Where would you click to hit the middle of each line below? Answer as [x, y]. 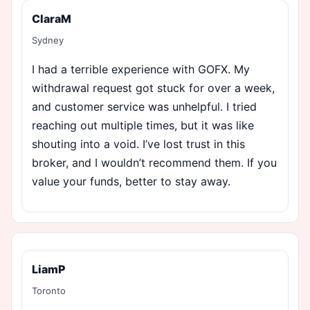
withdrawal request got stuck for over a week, [153, 88]
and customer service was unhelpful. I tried [144, 106]
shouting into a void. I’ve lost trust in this [138, 144]
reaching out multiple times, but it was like [143, 125]
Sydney [48, 40]
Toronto [49, 290]
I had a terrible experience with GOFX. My [141, 69]
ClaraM [52, 18]
